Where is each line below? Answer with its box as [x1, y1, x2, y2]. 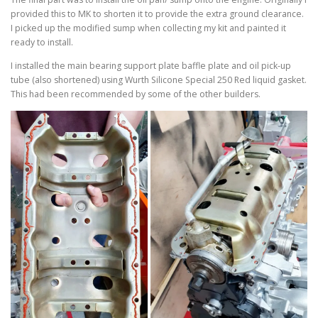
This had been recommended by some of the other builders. [11, 88, 261, 101]
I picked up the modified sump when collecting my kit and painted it [11, 22, 286, 35]
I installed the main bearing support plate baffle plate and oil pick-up [11, 60, 291, 72]
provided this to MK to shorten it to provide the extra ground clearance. [11, 8, 304, 21]
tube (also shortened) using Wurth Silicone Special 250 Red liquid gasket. [11, 74, 307, 87]
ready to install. [11, 36, 73, 49]
